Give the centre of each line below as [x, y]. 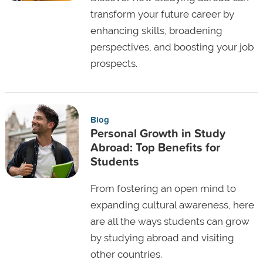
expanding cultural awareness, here [172, 205]
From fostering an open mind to [163, 188]
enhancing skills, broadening [156, 30]
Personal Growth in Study [158, 133]
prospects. [114, 63]
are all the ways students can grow [170, 221]
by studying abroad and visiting [162, 237]
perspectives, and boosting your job [172, 47]
